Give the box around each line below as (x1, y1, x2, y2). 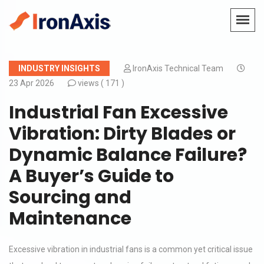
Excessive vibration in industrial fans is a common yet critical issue (9, 245, 253, 254)
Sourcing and (9, 185, 131, 210)
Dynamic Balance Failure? (9, 143, 247, 167)
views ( (76, 78, 105, 88)
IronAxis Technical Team (133, 64, 225, 73)
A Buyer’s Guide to (9, 164, 174, 189)
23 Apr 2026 (9, 78, 56, 88)
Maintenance (9, 206, 131, 231)
